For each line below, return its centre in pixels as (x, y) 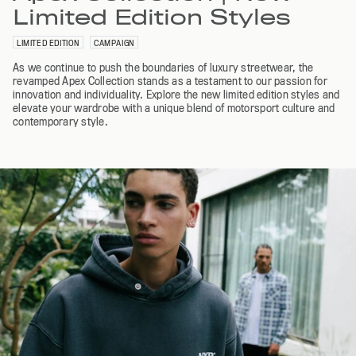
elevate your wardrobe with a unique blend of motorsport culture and (174, 108)
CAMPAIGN (114, 43)
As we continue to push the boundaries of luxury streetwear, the (163, 67)
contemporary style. (60, 121)
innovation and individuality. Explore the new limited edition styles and (176, 94)
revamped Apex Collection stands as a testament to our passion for (170, 81)
